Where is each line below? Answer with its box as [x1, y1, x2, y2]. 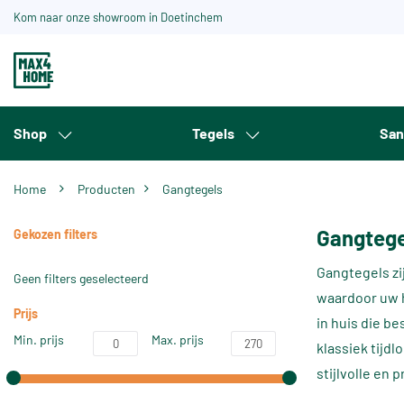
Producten [85, 181, 135, 197]
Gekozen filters [14, 226, 97, 242]
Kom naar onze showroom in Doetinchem [14, 10, 223, 24]
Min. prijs [14, 332, 64, 347]
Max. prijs [151, 332, 204, 347]
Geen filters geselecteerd [14, 271, 149, 286]
